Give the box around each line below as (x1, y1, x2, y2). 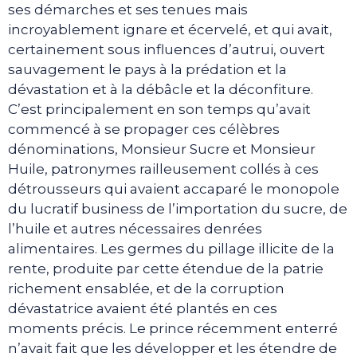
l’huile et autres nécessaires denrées (8, 220, 262, 237)
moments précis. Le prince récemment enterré (8, 320, 338, 336)
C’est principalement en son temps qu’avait (8, 100, 311, 117)
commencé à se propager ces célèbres (8, 120, 280, 137)
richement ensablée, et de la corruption (8, 280, 284, 296)
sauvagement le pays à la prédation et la (8, 61, 287, 77)
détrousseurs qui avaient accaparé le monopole (8, 180, 339, 197)
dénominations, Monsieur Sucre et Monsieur (8, 140, 316, 157)
